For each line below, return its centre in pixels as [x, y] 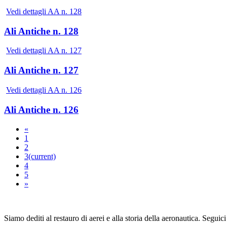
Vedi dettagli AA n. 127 [44, 51]
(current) [42, 157]
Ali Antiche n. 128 [41, 31]
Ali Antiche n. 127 [41, 70]
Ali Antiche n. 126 [41, 109]
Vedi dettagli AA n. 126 [44, 90]
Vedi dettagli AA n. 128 [44, 11]
